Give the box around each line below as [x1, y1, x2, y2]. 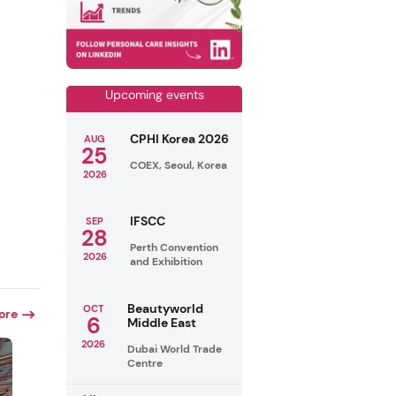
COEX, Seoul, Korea [130, 157, 228, 172]
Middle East [127, 314, 197, 331]
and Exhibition [130, 254, 203, 269]
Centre [127, 355, 164, 370]
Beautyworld [127, 300, 204, 316]
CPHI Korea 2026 [130, 130, 230, 147]
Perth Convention [130, 240, 219, 255]
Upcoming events [104, 86, 204, 103]
